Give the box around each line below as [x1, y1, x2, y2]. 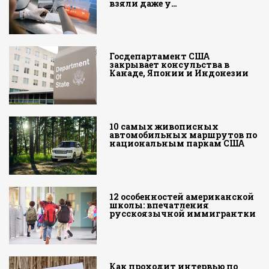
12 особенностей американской [109, 190, 255, 202]
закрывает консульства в [109, 59, 230, 71]
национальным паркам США [109, 137, 246, 149]
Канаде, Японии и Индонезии [109, 67, 249, 79]
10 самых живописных [109, 120, 219, 132]
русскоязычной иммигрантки [109, 207, 256, 219]
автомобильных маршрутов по [109, 128, 258, 141]
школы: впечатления [109, 199, 210, 211]
